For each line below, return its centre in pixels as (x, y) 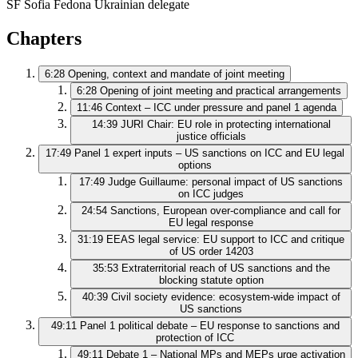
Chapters (44, 38)
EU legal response (211, 222)
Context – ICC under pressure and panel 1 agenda (221, 107)
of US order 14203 (211, 251)
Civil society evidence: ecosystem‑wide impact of (225, 296)
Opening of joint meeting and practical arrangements (221, 90)
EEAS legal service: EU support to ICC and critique (225, 239)
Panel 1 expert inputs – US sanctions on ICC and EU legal (209, 153)
